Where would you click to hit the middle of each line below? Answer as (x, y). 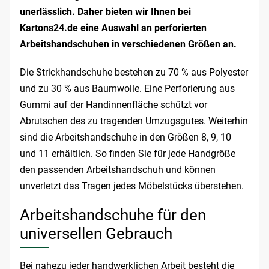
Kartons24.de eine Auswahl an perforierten (113, 28)
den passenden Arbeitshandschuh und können (118, 170)
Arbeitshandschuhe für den (113, 215)
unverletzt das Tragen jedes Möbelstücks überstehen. (132, 186)
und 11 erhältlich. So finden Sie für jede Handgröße (128, 154)
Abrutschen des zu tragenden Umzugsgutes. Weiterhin (134, 121)
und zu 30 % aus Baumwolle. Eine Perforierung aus (127, 89)
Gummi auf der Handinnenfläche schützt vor (113, 105)
